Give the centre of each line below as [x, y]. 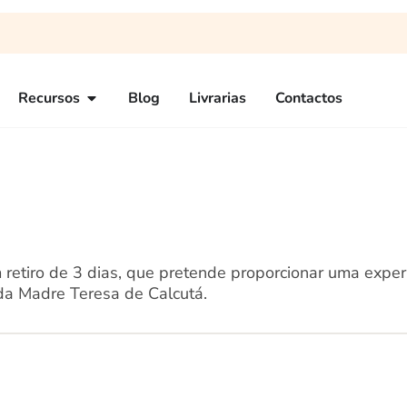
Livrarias [218, 98]
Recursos [49, 98]
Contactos [309, 98]
